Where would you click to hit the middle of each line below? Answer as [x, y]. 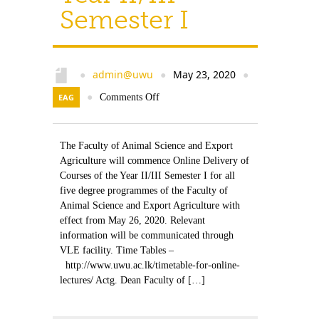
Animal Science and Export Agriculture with [150, 205]
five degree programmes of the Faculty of [144, 190]
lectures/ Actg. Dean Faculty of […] [132, 280]
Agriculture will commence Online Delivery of [155, 161]
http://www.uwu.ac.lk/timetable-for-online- [150, 265]
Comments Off [130, 97]
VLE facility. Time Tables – [117, 250]
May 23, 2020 [204, 74]
